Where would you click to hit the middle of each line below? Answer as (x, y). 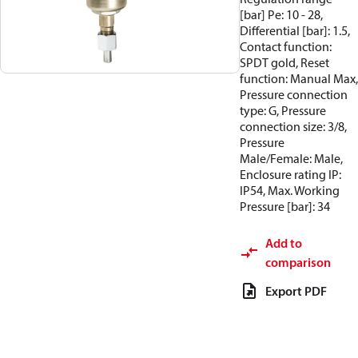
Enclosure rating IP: (290, 174)
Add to (284, 243)
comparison (298, 262)
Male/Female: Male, (291, 158)
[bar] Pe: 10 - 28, (281, 14)
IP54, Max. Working (290, 190)
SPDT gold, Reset (284, 62)
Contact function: (286, 46)
